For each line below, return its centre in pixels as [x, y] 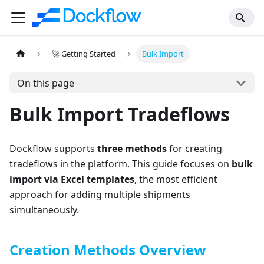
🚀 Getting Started [84, 54]
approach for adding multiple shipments [100, 194]
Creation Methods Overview [108, 250]
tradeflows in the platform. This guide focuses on [121, 164]
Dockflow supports [53, 148]
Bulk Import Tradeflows [120, 114]
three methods [132, 148]
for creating [194, 148]
